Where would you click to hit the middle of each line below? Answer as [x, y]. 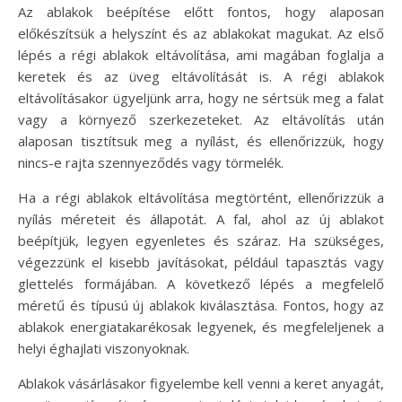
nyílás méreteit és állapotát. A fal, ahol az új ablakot [201, 218]
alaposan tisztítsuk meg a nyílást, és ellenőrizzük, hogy [201, 140]
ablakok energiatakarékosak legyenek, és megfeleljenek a [201, 326]
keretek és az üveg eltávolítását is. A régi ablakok [201, 76]
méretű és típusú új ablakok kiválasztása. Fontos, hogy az [201, 305]
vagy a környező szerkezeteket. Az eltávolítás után [201, 119]
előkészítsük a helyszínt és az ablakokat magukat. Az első [201, 33]
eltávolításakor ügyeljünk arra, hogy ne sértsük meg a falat [201, 97]
